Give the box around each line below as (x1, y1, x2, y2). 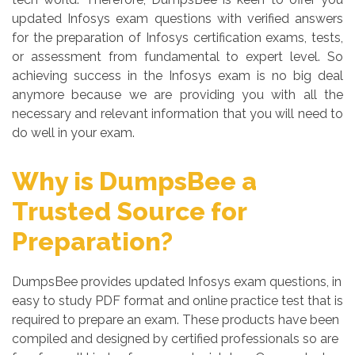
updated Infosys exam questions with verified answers (12, 11, 343, 26)
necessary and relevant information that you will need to (12, 106, 343, 121)
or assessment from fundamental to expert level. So (12, 49, 343, 64)
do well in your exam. (12, 125, 135, 140)
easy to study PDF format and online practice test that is (12, 293, 343, 308)
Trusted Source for (12, 197, 246, 226)
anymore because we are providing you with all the (12, 87, 343, 102)
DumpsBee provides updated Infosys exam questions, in (12, 274, 342, 289)
